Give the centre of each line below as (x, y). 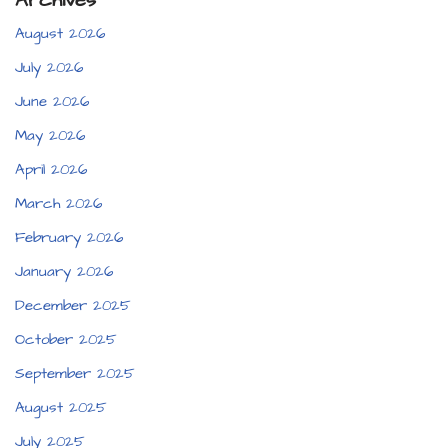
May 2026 (50, 136)
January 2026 (64, 272)
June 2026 (52, 102)
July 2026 (49, 68)
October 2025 (66, 340)
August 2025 (61, 408)
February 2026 (69, 238)
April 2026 (51, 170)
